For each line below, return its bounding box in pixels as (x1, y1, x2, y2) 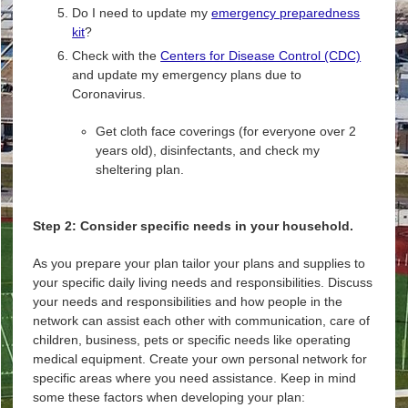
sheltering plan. (95, 161, 184, 177)
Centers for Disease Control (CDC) (160, 47, 362, 63)
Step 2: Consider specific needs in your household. (32, 219, 353, 234)
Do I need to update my (72, 5, 212, 20)
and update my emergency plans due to (72, 66, 302, 82)
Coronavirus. (72, 86, 147, 101)
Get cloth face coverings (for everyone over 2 (95, 123, 356, 138)
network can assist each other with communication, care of (32, 313, 370, 329)
